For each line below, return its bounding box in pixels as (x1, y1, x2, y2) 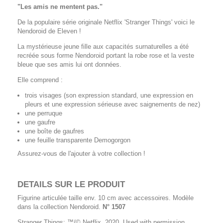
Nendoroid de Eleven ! (17, 27, 81, 35)
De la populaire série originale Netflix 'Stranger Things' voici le (17, 18, 195, 26)
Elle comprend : (17, 76, 63, 84)
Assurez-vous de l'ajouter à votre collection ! (17, 149, 145, 157)
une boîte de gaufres (25, 127, 84, 135)
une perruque (25, 109, 62, 117)
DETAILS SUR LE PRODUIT (17, 179, 125, 189)
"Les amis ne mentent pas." (17, 2, 103, 10)
